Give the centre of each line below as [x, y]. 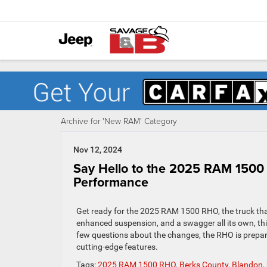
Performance [111, 182]
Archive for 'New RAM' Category [119, 121]
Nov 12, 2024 [98, 150]
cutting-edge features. [117, 247]
